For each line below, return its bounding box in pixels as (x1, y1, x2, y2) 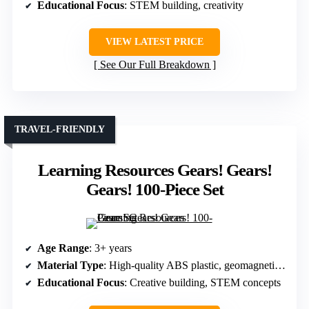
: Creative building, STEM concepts (124, 276, 281, 288)
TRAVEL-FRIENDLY (14, 123, 105, 134)
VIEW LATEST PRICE (106, 36, 203, 47)
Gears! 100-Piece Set (86, 179, 223, 199)
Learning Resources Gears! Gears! (37, 160, 272, 179)
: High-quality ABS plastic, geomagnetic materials (103, 259, 275, 271)
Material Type (37, 259, 103, 271)
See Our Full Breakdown (99, 58, 210, 70)
